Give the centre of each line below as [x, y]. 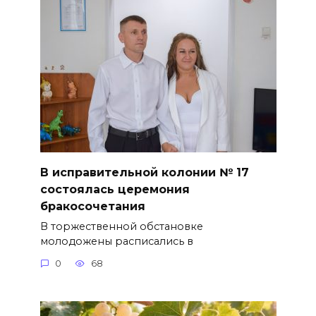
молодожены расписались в [116, 241]
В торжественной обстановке [121, 226]
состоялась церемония [115, 189]
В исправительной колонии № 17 [144, 172]
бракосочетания [92, 206]
